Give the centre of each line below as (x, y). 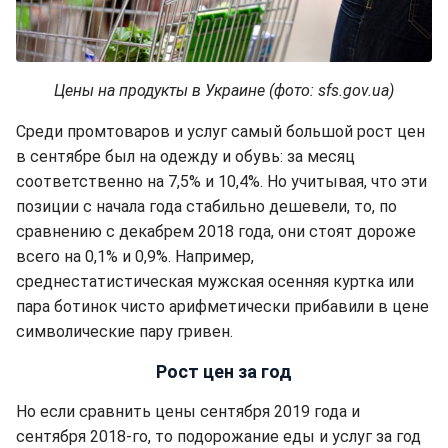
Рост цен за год (224, 372)
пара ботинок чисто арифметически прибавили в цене (222, 307)
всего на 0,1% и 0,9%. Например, (135, 257)
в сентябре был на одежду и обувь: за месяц (185, 157)
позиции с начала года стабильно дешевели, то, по (206, 207)
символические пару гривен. (124, 332)
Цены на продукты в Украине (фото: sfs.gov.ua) (224, 91)
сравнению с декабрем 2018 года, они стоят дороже (216, 232)
